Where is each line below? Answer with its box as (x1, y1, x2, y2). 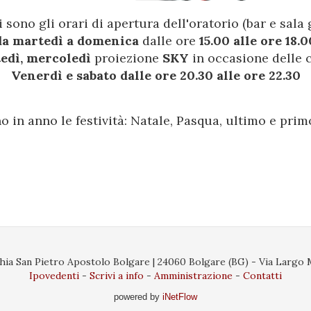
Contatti (243, 269, 282, 283)
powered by (114, 292, 160, 303)
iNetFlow (160, 292, 197, 303)
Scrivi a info (90, 269, 144, 283)
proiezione (91, 50, 162, 67)
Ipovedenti (29, 269, 79, 283)
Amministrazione (154, 269, 233, 283)
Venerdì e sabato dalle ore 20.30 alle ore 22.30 (10, 67, 301, 84)
